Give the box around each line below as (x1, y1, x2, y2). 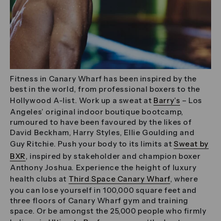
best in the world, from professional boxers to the (10, 84, 201, 94)
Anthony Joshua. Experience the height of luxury (10, 163, 197, 173)
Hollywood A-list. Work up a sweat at (10, 96, 154, 106)
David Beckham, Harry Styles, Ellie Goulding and (10, 128, 195, 138)
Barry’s (153, 96, 181, 106)
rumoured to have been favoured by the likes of (10, 117, 192, 127)
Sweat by (174, 139, 209, 149)
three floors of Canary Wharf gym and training (10, 196, 189, 206)
